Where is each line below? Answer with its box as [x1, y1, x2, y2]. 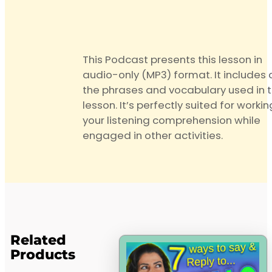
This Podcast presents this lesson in [83, 52, 262, 67]
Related [10, 231, 66, 249]
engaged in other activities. [83, 128, 223, 143]
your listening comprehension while [83, 113, 260, 128]
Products [10, 246, 75, 263]
